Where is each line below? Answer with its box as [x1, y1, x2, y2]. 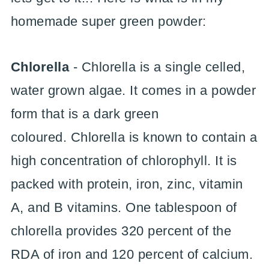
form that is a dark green [10, 106, 159, 121]
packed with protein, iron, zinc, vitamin [10, 176, 243, 192]
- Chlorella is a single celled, [69, 59, 246, 74]
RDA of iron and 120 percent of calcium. [10, 246, 253, 262]
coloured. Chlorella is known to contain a [10, 129, 258, 145]
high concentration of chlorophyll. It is [10, 153, 237, 168]
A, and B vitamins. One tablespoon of [10, 199, 237, 215]
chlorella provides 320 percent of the [10, 223, 232, 238]
